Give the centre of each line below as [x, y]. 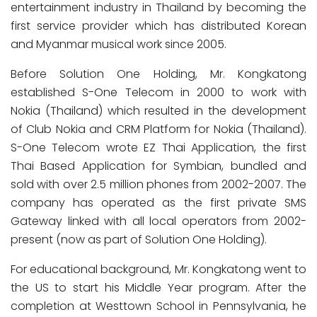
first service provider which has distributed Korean [158, 26]
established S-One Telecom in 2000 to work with [158, 92]
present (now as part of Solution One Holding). [139, 240]
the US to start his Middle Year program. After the [158, 288]
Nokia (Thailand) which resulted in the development [158, 111]
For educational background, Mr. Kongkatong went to [158, 269]
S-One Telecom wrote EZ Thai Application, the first [158, 148]
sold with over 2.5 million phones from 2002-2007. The [158, 184]
